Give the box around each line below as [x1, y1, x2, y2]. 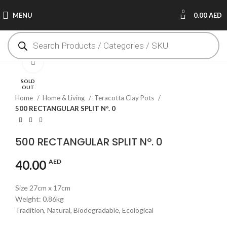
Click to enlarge [43, 58, 91, 66]
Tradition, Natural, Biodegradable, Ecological [15, 205, 154, 214]
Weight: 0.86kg [15, 194, 64, 203]
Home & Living [43, 94, 86, 102]
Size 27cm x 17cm [15, 183, 70, 192]
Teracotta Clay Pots [94, 94, 156, 102]
